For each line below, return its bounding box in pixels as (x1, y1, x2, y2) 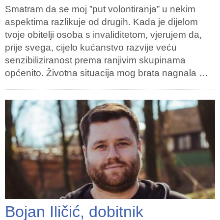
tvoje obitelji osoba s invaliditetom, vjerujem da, (5, 29, 202, 40)
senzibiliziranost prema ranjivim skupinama (5, 55, 186, 66)
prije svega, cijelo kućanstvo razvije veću (5, 42, 177, 53)
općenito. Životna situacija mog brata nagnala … (5, 68, 208, 79)
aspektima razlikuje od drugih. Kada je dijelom (5, 17, 198, 27)
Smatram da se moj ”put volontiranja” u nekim (5, 4, 195, 15)
